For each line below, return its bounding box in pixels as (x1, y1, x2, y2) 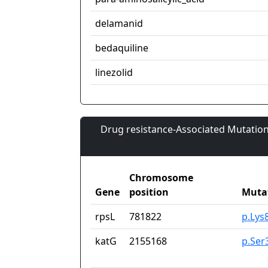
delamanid (95, 17, 143, 31)
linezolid (95, 66, 133, 80)
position (129, 185, 169, 199)
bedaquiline (95, 41, 148, 55)
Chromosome (129, 171, 193, 185)
